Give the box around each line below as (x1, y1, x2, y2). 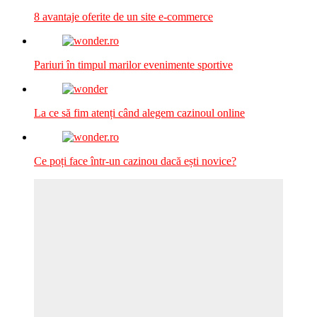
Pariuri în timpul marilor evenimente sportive (34, 58, 233, 71)
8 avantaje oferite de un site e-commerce (34, 10, 213, 23)
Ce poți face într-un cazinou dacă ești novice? (34, 154, 236, 167)
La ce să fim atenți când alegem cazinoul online (34, 106, 245, 119)
